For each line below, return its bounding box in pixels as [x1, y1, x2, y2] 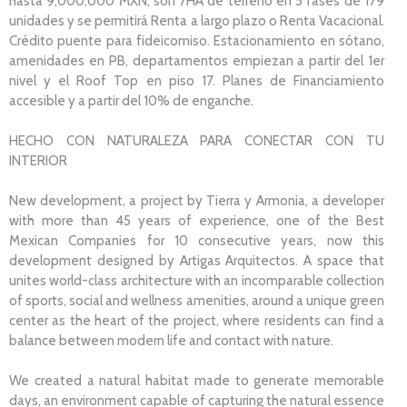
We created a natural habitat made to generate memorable [9, 372, 384, 389]
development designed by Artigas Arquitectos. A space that [9, 252, 384, 269]
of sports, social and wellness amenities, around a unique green [9, 292, 384, 309]
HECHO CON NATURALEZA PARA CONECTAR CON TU [9, 132, 384, 149]
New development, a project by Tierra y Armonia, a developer [9, 192, 384, 209]
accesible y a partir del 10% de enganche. [9, 92, 253, 109]
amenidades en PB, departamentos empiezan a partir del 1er [9, 52, 384, 69]
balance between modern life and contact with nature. [9, 332, 333, 349]
